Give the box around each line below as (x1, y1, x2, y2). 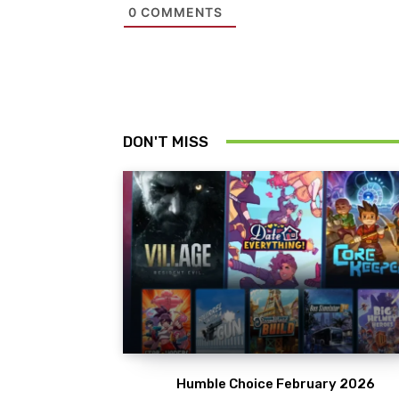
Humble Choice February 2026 (176, 376, 375, 393)
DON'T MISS (123, 132, 208, 151)
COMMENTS (137, 4, 223, 20)
